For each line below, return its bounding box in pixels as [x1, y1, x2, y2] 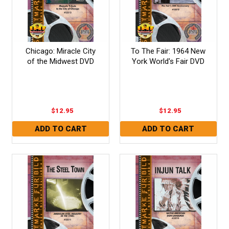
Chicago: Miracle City [26, 46, 96, 56]
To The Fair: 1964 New [131, 46, 206, 56]
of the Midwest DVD [27, 56, 95, 66]
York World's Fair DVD [132, 56, 205, 66]
